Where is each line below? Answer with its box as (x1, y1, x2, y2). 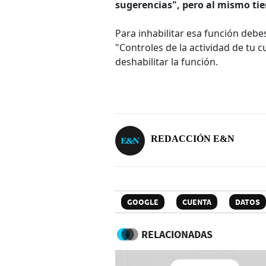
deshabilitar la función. (115, 55, 218, 69)
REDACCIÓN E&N (151, 133, 235, 144)
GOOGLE (127, 196, 159, 207)
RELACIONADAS (141, 227, 213, 241)
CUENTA (182, 196, 211, 207)
